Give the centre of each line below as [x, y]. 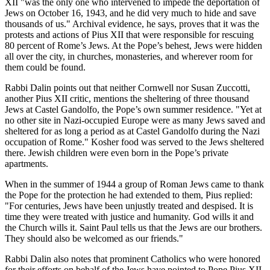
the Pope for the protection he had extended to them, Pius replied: [129, 195]
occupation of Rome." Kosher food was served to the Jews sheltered [134, 142]
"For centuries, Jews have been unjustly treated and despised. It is [129, 206]
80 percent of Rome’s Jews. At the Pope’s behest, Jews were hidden [133, 45]
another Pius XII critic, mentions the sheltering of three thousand [127, 98]
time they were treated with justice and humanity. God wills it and [129, 216]
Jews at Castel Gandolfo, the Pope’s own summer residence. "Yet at [133, 109]
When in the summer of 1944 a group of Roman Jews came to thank [134, 184]
